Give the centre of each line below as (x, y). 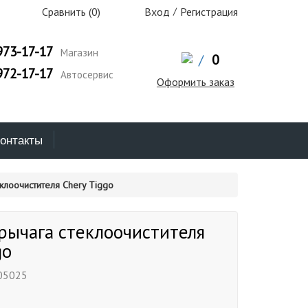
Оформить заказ (195, 82)
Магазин (78, 53)
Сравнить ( (65, 12)
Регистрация (209, 12)
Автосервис (85, 75)
